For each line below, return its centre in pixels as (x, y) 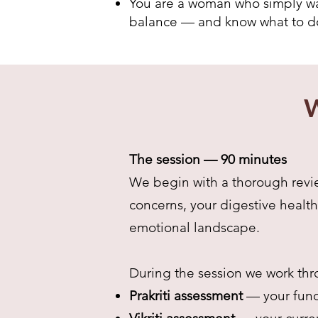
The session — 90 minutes (208, 159)
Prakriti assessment (188, 296)
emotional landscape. (194, 227)
